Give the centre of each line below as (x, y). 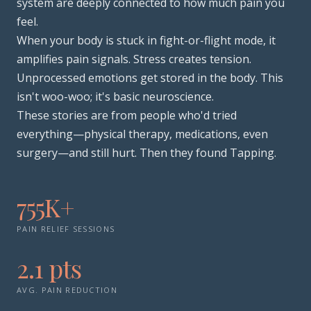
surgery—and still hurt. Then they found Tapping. (146, 153)
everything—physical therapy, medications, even (142, 134)
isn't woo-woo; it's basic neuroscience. (115, 96)
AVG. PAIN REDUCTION (67, 290)
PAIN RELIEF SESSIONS (66, 229)
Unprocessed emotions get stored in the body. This (150, 78)
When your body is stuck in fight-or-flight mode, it (146, 40)
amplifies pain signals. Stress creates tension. (134, 59)
